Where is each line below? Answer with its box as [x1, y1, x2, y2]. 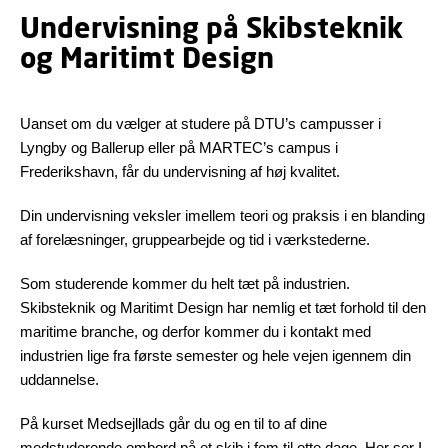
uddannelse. [20, 370, 99, 388]
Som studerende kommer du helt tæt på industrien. [20, 274, 350, 292]
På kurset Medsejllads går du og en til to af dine [20, 414, 327, 432]
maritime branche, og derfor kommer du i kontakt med [20, 322, 371, 340]
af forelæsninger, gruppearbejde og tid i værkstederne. [20, 230, 370, 248]
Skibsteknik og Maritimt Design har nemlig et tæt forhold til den [20, 298, 426, 316]
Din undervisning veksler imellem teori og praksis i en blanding [20, 206, 425, 224]
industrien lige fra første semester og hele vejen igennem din [20, 346, 411, 364]
